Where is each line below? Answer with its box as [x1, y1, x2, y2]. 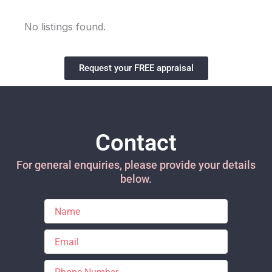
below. [120, 172, 152, 186]
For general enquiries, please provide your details [16, 158, 256, 172]
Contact [95, 129, 177, 157]
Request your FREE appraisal [78, 63, 194, 74]
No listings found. [24, 21, 106, 33]
